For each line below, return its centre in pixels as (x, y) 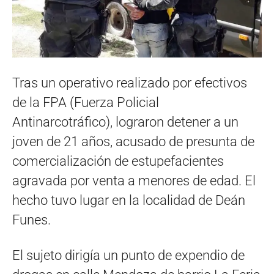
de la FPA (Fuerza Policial (86, 103)
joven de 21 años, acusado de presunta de (133, 142)
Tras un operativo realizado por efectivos (130, 83)
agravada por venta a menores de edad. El (134, 181)
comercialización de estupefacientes (118, 161)
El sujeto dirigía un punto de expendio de (128, 256)
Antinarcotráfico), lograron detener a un (125, 122)
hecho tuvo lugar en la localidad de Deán (129, 201)
